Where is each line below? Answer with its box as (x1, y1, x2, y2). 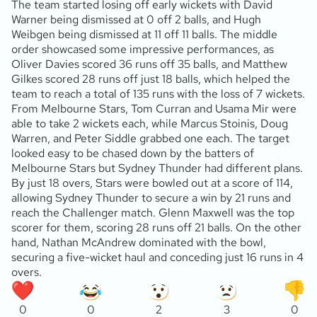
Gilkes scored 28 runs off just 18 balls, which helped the (11, 71, 290, 87)
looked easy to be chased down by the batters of (11, 146, 254, 161)
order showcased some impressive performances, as (11, 42, 274, 57)
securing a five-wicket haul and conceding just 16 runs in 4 (11, 250, 304, 265)
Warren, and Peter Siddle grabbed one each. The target (11, 131, 289, 146)
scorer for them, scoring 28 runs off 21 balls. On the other (11, 220, 301, 236)
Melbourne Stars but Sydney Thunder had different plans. (11, 161, 303, 176)
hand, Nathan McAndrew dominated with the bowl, (11, 235, 266, 250)
